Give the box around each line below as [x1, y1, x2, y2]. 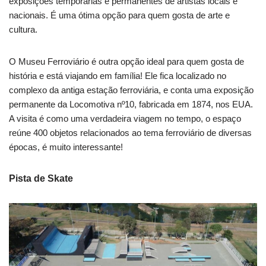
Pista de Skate [9, 173, 73, 183]
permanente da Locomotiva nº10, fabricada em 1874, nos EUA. [9, 99, 253, 109]
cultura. [9, 24, 37, 34]
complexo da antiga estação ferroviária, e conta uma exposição [9, 84, 254, 95]
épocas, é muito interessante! [9, 141, 123, 152]
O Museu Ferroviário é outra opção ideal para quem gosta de [9, 56, 244, 66]
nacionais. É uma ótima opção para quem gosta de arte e [9, 9, 230, 20]
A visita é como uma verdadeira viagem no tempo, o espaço [9, 113, 241, 123]
